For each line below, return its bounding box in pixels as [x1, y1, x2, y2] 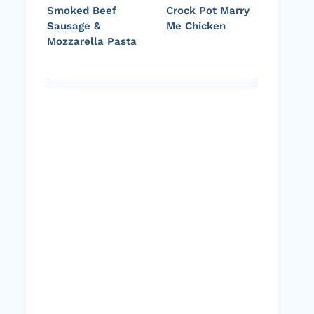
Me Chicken [166, 20, 226, 33]
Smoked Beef [47, 4, 116, 18]
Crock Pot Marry [166, 4, 250, 18]
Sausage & [47, 20, 101, 33]
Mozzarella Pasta [47, 35, 137, 48]
